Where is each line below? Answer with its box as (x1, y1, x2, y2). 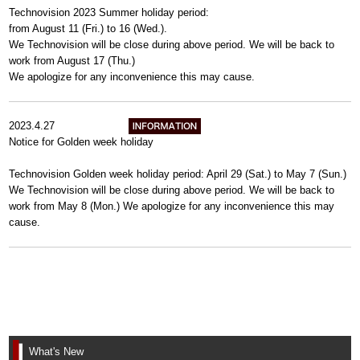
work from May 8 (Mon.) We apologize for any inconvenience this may (9, 200, 335, 212)
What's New (29, 346, 84, 358)
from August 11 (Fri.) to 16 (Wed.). (9, 22, 168, 35)
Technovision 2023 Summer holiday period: (9, 6, 213, 18)
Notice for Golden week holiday (9, 136, 154, 148)
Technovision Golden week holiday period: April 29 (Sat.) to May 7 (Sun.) (9, 168, 347, 180)
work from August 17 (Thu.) (9, 55, 136, 67)
